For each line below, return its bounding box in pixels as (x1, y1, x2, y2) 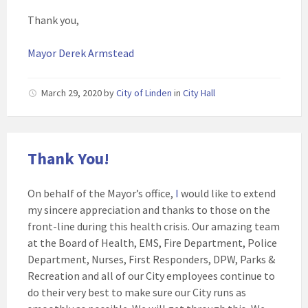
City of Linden (116, 87, 172, 99)
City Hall (183, 87, 215, 99)
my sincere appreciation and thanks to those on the (27, 203, 270, 217)
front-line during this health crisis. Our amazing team (27, 219, 280, 233)
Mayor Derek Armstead (27, 46, 134, 60)
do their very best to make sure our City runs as (27, 285, 246, 299)
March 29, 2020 (41, 87, 104, 99)
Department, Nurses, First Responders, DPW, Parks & (27, 252, 275, 266)
